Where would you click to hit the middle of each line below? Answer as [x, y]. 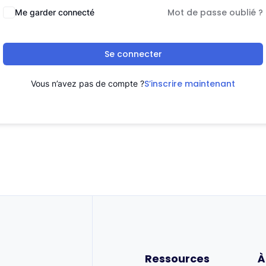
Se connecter [133, 54]
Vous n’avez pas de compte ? [88, 83]
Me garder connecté [55, 12]
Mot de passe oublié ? [215, 12]
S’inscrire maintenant [190, 84]
